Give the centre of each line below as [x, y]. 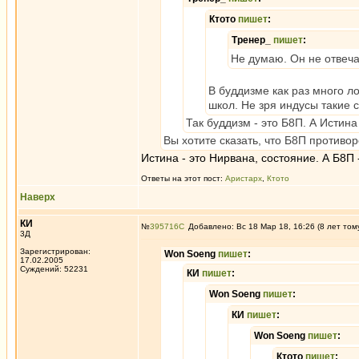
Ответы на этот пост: [183, 178]
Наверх [38, 197]
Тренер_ [252, 40]
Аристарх [244, 178]
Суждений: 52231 [54, 269]
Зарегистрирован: [55, 251]
